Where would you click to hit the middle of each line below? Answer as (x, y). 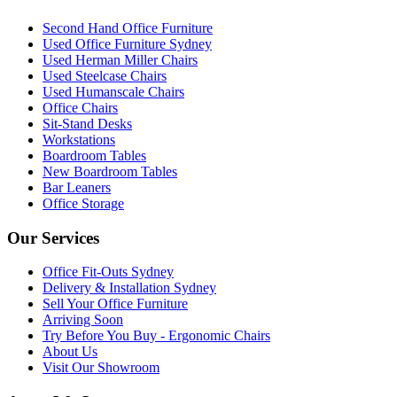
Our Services (53, 237)
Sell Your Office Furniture (115, 304)
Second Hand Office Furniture (128, 27)
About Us (70, 352)
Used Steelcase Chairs (105, 75)
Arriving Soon (83, 320)
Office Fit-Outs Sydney (108, 272)
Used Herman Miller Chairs (120, 59)
